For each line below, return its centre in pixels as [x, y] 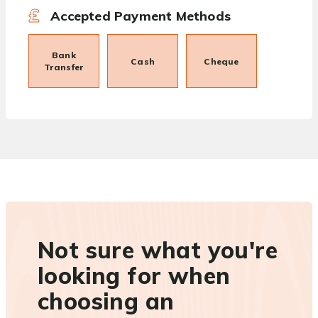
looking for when [134, 276]
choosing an [106, 301]
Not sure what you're [158, 250]
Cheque [221, 61]
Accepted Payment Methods [139, 16]
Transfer [64, 67]
